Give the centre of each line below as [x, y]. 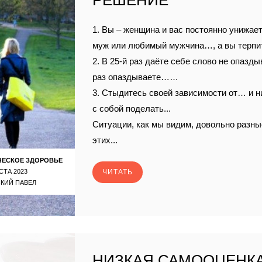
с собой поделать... [132, 108]
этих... [105, 140]
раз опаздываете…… [136, 77]
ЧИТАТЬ [118, 172]
